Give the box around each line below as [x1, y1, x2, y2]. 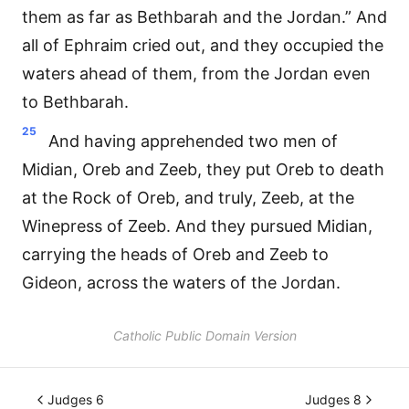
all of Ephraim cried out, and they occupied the [22, 36, 383, 55]
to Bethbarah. [22, 92, 129, 111]
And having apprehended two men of [48, 131, 338, 151]
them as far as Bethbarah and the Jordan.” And [22, 7, 387, 26]
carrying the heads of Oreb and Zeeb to [22, 245, 329, 264]
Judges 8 [305, 392, 362, 407]
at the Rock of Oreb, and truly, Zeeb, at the [22, 188, 354, 207]
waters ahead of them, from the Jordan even [22, 64, 371, 83]
